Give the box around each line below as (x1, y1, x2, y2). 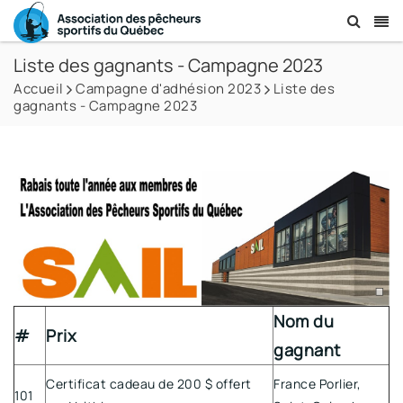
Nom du (273, 309, 334, 332)
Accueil (13, 79, 64, 98)
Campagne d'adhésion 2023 (76, 79, 261, 98)
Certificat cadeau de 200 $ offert (46, 374, 252, 392)
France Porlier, (273, 374, 362, 392)
